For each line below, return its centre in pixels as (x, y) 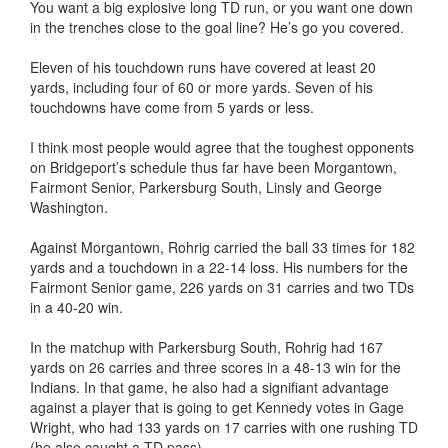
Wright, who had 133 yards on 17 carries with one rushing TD (224, 427)
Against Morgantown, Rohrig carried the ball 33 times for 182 (222, 247)
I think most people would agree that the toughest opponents (222, 147)
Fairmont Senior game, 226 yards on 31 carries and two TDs (222, 287)
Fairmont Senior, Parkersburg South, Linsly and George (206, 187)
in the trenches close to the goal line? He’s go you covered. (217, 27)
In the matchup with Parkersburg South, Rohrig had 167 (206, 347)
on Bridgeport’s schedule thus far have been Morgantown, (213, 167)
